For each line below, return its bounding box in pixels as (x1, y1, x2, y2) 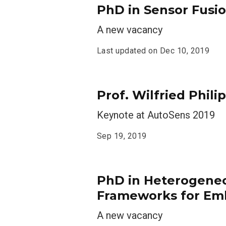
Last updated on (97, 46, 160, 55)
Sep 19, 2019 (97, 131, 147, 141)
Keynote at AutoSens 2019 (97, 109, 215, 121)
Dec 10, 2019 (159, 46, 210, 55)
